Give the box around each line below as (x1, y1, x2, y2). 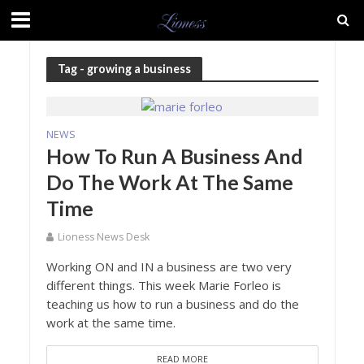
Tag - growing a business (57, 61, 191, 76)
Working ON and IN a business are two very (45, 258, 292, 275)
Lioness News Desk (57, 230, 149, 245)
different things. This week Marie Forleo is (45, 277, 281, 294)
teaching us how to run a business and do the (45, 296, 299, 313)
